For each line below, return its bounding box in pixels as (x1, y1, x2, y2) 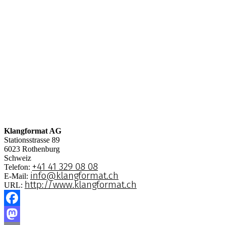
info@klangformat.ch (30, 169, 119, 181)
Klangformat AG (4, 126, 61, 135)
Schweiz (4, 153, 31, 162)
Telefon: (4, 162, 32, 171)
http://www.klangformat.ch (25, 178, 137, 190)
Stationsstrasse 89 (4, 135, 60, 144)
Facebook (4, 203, 43, 215)
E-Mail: (4, 171, 30, 180)
